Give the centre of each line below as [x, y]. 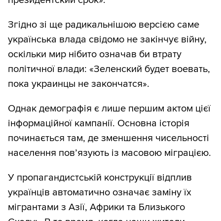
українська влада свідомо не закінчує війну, [107, 40]
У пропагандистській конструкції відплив [100, 178]
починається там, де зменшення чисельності [109, 138]
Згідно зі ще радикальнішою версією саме [104, 25]
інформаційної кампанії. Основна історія [99, 124]
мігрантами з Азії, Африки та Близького [96, 207]
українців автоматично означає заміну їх [100, 193]
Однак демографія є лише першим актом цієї [109, 109]
